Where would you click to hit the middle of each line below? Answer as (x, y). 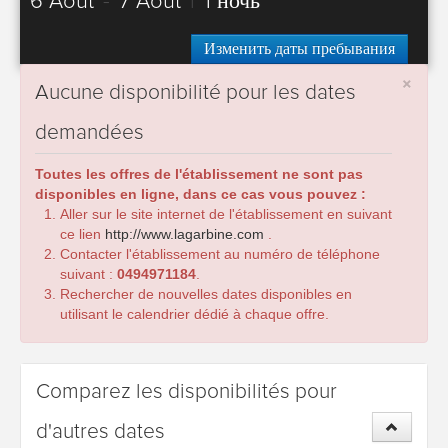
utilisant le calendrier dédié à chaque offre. (194, 314)
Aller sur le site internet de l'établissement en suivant (226, 214)
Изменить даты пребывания (299, 49)
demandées (89, 132)
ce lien (82, 234)
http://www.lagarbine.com (186, 234)
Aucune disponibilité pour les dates (195, 92)
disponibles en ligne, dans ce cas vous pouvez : (200, 194)
